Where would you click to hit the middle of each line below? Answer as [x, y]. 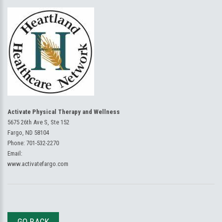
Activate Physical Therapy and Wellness [64, 112]
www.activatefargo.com [38, 164]
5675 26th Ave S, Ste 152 [38, 122]
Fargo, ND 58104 [28, 133]
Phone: [17, 143]
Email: [15, 153]
